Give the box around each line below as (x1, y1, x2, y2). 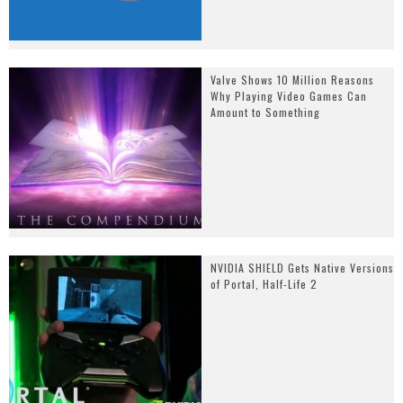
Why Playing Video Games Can (210, 88, 367, 104)
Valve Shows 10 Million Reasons (210, 72, 374, 88)
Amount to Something (210, 104, 320, 121)
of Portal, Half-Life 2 (210, 275, 318, 291)
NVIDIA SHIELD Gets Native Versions (210, 259, 394, 275)
